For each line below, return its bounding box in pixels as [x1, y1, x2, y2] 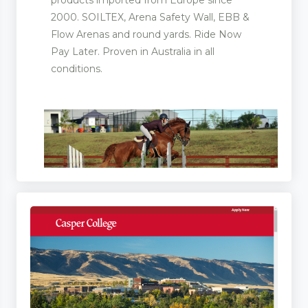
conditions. [51, 62, 102, 75]
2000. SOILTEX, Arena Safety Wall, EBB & [51, 10, 250, 23]
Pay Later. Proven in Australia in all [51, 45, 214, 58]
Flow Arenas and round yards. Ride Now [51, 27, 241, 41]
